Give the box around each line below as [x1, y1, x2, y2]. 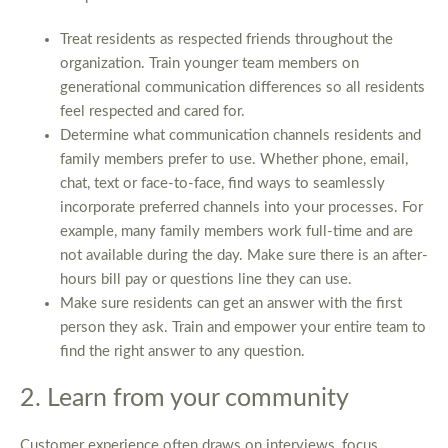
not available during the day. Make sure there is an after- [60, 248, 428, 264]
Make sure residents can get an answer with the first [60, 296, 402, 312]
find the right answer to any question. [60, 344, 305, 360]
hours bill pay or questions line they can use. [60, 272, 352, 288]
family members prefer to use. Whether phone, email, [60, 152, 408, 168]
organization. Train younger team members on [60, 56, 359, 72]
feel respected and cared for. [60, 104, 245, 120]
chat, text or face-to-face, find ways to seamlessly [60, 176, 385, 192]
